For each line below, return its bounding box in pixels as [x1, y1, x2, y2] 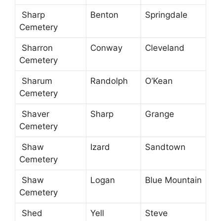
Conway [90, 43, 122, 53]
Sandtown [145, 142, 185, 152]
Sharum [19, 76, 52, 86]
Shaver [19, 109, 49, 119]
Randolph [90, 76, 128, 86]
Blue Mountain [145, 175, 202, 185]
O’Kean [145, 76, 173, 86]
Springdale [145, 10, 187, 20]
